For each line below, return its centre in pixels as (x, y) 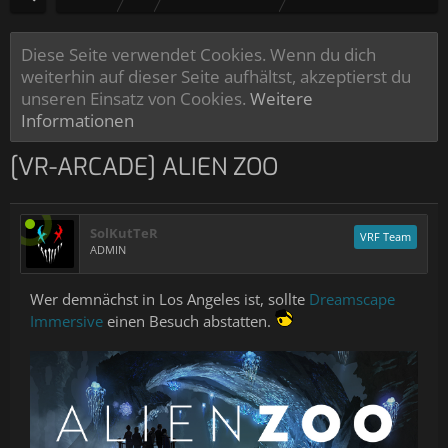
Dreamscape (352, 299)
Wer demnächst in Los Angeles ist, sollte (169, 299)
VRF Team (385, 236)
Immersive (66, 321)
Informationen (77, 120)
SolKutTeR (124, 233)
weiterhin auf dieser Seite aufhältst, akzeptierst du (216, 76)
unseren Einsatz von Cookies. (135, 98)
